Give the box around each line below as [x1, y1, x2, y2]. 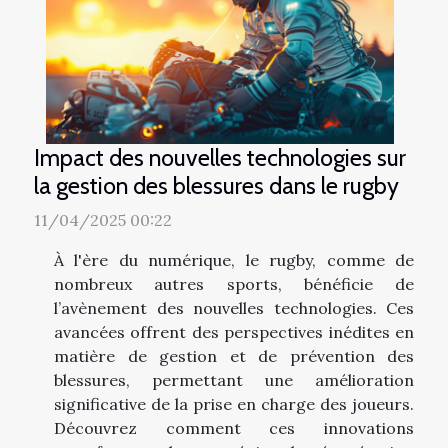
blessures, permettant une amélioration [54, 370, 414, 391]
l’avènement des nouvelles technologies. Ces [54, 298, 414, 319]
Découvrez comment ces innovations [54, 418, 414, 439]
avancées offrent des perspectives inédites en [54, 322, 414, 343]
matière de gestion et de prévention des [54, 346, 414, 367]
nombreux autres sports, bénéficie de [54, 274, 414, 295]
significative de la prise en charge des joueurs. [54, 394, 414, 415]
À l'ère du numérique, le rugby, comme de [54, 250, 414, 271]
